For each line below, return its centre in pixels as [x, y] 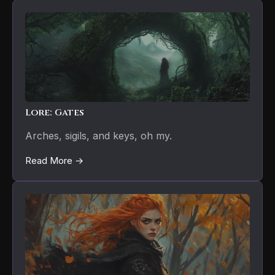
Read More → [54, 160]
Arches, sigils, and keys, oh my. [99, 135]
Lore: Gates [55, 112]
